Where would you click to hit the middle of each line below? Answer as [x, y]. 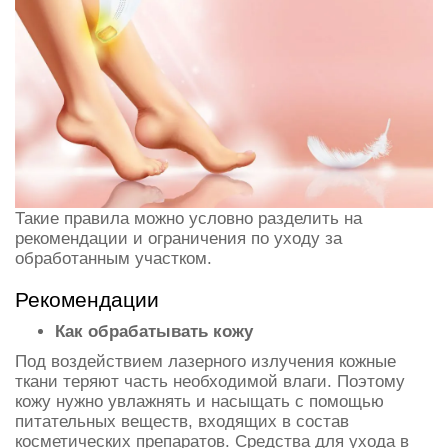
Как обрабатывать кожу [154, 330]
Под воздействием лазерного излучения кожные [205, 360]
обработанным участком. [113, 257]
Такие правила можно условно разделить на [188, 217]
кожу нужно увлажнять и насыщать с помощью [199, 400]
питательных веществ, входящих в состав [182, 420]
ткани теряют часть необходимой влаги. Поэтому [210, 380]
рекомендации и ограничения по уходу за [178, 237]
